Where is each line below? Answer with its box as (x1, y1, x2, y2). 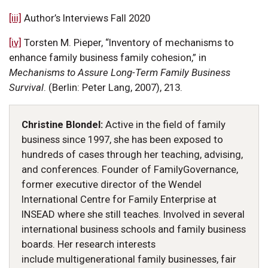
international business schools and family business (22, 223, 246, 236)
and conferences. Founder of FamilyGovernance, (22, 163, 238, 176)
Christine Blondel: (22, 118, 105, 131)
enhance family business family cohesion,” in (9, 51, 206, 64)
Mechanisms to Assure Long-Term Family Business (9, 66, 230, 79)
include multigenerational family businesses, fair (22, 253, 236, 266)
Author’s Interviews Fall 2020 (22, 12, 150, 25)
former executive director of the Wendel (22, 178, 202, 191)
